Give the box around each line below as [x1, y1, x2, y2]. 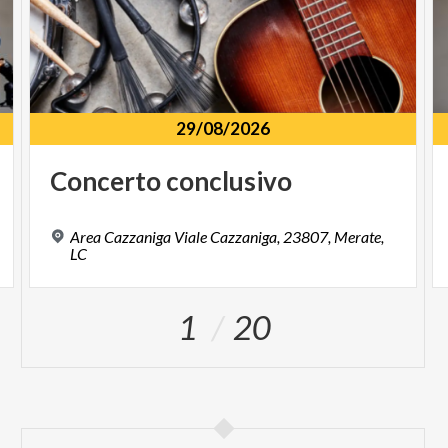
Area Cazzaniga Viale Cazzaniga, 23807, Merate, [70, 227, 385, 246]
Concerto [50, 165, 162, 197]
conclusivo [166, 165, 293, 197]
